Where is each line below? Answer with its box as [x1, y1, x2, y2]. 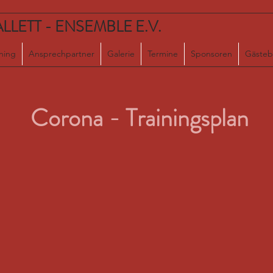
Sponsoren [191, 48, 232, 59]
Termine [147, 48, 178, 59]
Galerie [107, 48, 135, 59]
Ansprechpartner [29, 48, 94, 59]
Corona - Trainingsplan [30, 101, 249, 135]
